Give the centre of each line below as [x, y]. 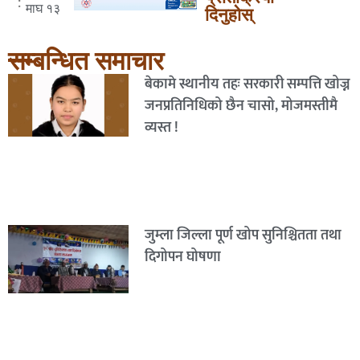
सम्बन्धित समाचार [86, 61]
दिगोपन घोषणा [182, 258]
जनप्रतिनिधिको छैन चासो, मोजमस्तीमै [241, 106]
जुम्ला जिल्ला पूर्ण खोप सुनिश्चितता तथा [243, 236]
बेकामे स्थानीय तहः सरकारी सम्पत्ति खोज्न [247, 84]
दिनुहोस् [229, 14]
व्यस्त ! [161, 127]
